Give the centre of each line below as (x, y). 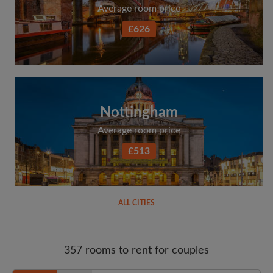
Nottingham (139, 113)
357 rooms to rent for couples (136, 251)
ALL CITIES (136, 203)
